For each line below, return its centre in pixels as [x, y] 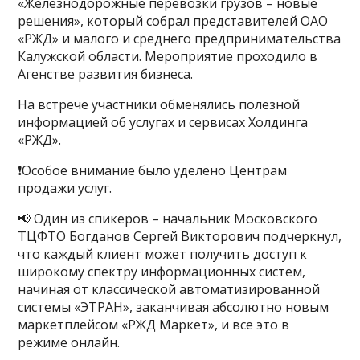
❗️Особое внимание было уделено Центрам [153, 170]
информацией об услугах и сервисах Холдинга [163, 122]
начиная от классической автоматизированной [169, 289]
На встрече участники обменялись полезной [159, 104]
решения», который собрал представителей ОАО [173, 21]
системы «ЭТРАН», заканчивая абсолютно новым [174, 307]
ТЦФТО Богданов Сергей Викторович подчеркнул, [180, 236]
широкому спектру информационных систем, [162, 272]
